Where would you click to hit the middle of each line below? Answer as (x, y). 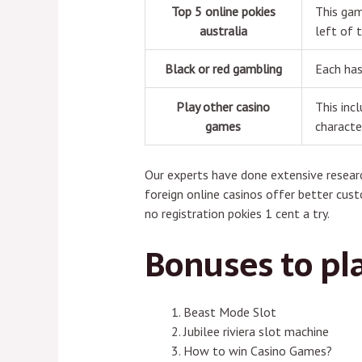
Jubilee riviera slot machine (256, 331)
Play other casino (223, 107)
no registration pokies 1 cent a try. (237, 214)
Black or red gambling (223, 69)
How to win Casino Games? (257, 350)
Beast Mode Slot (229, 311)
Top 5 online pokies (223, 12)
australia (223, 31)
